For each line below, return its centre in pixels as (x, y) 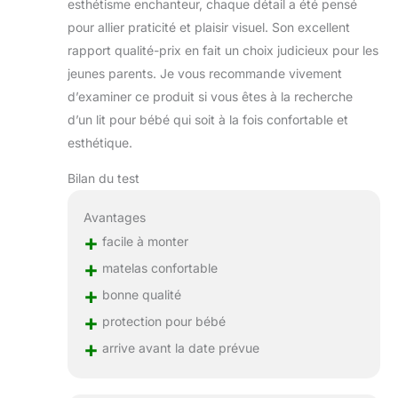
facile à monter (143, 241)
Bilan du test (103, 179)
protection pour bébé (162, 321)
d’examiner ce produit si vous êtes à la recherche (210, 97)
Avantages (114, 217)
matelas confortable (158, 267)
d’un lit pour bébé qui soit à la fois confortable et (208, 120)
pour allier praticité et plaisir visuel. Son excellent (209, 28)
